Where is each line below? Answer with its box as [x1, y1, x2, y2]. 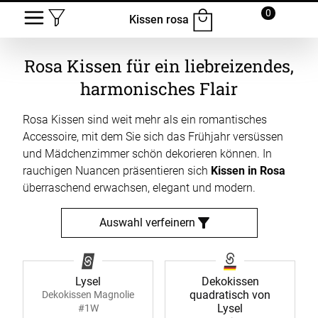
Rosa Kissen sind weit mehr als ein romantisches [23, 113, 267, 127]
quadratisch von [190, 288, 270, 302]
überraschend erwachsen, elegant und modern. [23, 181, 256, 195]
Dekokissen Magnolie [42, 289, 134, 301]
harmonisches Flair [80, 77, 238, 100]
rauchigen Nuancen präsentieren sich [23, 164, 211, 178]
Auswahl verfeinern [99, 216, 195, 230]
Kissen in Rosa [211, 164, 285, 178]
